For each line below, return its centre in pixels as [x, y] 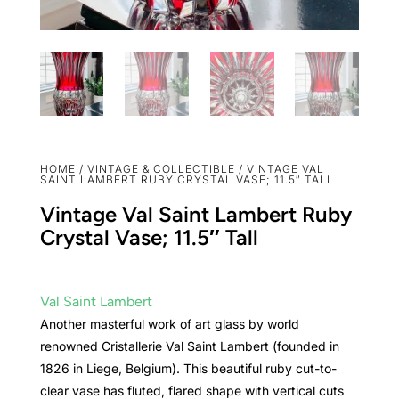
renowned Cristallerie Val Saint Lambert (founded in [189, 346]
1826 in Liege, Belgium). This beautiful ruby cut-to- [188, 368]
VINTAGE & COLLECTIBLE [161, 168]
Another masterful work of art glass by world [169, 323]
